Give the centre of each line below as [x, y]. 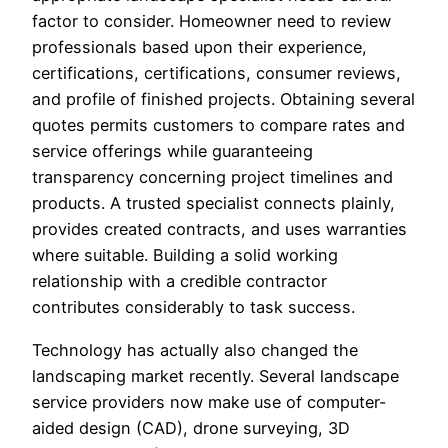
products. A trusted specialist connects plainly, [213, 203]
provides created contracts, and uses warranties [219, 229]
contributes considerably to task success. [193, 307]
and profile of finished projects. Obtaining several [223, 99]
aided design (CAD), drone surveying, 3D [191, 427]
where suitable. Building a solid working [185, 255]
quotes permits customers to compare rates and [218, 125]
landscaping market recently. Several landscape [215, 375]
